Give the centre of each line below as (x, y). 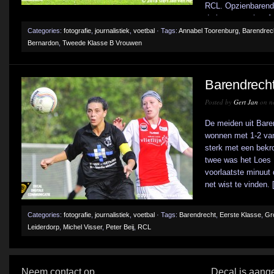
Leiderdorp (43, 227)
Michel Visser (83, 227)
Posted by (219, 102)
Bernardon (43, 43)
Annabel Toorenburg (209, 31)
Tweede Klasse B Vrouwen (102, 43)
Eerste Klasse (240, 215)
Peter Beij (120, 227)
